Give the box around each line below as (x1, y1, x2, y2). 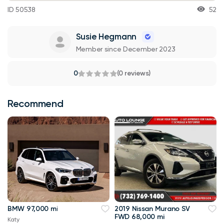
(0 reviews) (116, 68, 150, 77)
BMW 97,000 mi (7, 204, 58, 213)
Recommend (7, 97, 63, 109)
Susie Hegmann (75, 31, 136, 42)
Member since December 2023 (75, 44, 175, 53)
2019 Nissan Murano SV (114, 204, 190, 213)
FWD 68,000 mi (114, 212, 164, 221)
